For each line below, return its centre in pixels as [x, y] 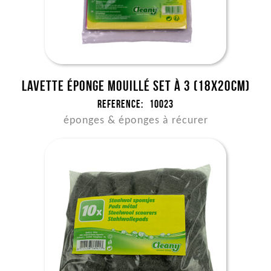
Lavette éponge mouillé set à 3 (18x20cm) [135, 86]
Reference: [120, 104]
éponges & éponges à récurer [135, 121]
